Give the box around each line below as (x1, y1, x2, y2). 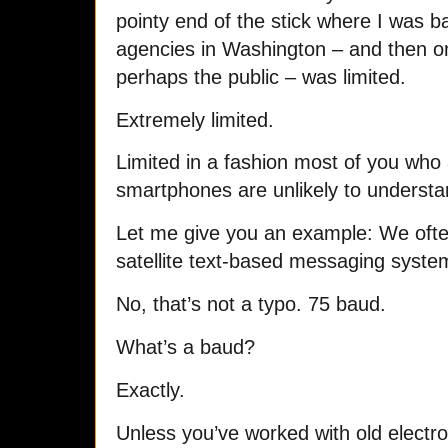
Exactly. (116, 378, 185, 401)
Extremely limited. (116, 108, 274, 131)
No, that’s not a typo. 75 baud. (116, 293, 386, 316)
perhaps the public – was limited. (116, 65, 406, 88)
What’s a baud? (116, 335, 255, 358)
